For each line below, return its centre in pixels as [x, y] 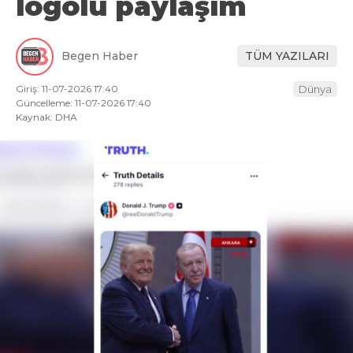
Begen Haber [100, 56]
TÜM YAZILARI [287, 56]
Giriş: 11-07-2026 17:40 [67, 88]
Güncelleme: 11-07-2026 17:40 [84, 102]
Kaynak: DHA [46, 117]
